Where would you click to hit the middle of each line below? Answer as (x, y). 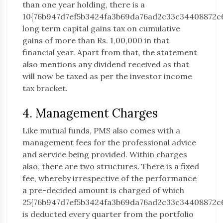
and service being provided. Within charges (105, 155)
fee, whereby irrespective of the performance (110, 178)
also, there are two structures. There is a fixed (111, 167)
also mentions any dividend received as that (106, 64)
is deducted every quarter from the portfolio (108, 214)
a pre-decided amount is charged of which (103, 190)
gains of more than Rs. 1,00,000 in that (96, 41)
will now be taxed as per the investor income (107, 76)
